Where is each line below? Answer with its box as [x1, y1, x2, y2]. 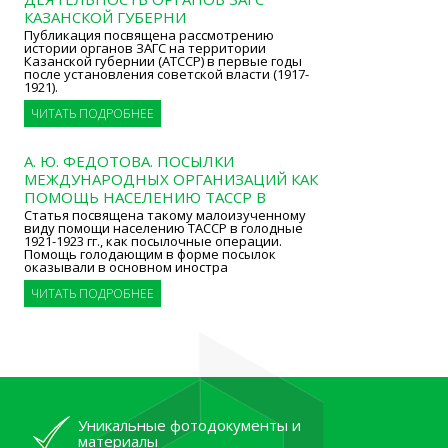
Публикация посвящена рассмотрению [23, 26, 274, 44]
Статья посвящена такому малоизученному [23, 206, 306, 224]
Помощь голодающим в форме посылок [23, 245, 276, 263]
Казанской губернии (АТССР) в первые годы [23, 52, 302, 70]
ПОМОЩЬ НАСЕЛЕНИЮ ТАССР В [23, 187, 266, 207]
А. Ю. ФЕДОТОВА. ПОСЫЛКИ [23, 151, 234, 171]
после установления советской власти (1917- [23, 65, 309, 83]
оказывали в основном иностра [23, 258, 228, 276]
